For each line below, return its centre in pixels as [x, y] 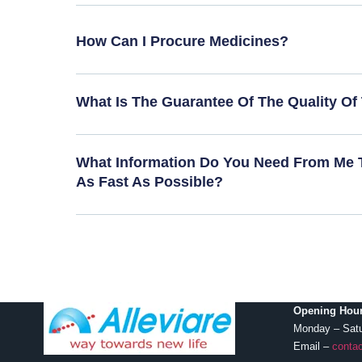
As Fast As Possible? [150, 182]
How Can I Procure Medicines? [183, 42]
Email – [312, 347]
